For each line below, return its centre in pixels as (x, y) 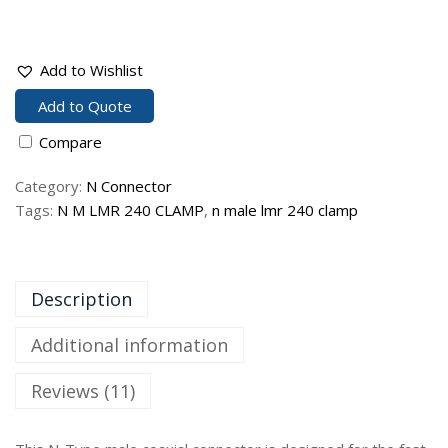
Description (81, 299)
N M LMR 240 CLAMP (130, 210)
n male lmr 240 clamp (285, 210)
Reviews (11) (83, 391)
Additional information (129, 345)
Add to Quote (84, 106)
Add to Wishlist (91, 69)
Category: (50, 186)
